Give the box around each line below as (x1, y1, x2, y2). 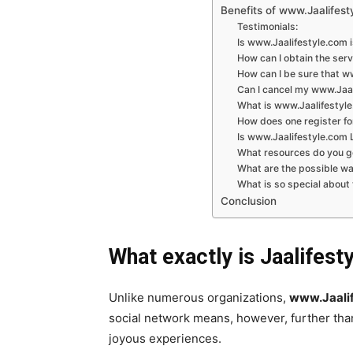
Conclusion (221, 195, 277, 208)
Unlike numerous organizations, (109, 290, 289, 306)
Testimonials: (237, 20, 299, 33)
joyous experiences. (109, 331, 221, 347)
